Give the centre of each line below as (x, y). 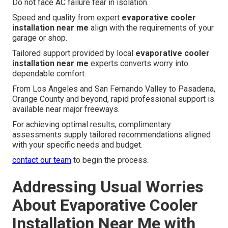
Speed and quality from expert (67, 18)
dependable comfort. (49, 74)
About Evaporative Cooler (105, 205)
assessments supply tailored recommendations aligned (111, 135)
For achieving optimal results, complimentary (92, 125)
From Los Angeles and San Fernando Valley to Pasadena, (114, 89)
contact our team (42, 160)
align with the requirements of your (151, 28)
